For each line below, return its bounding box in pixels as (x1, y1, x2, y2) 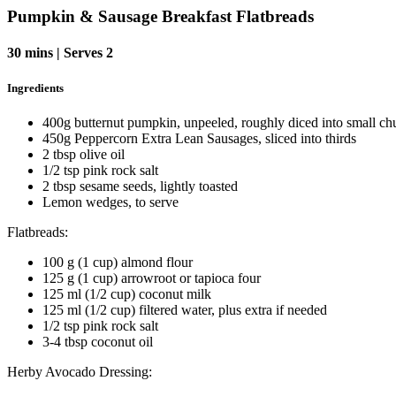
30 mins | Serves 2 (7, 45, 113, 61)
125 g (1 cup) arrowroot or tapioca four (42, 270, 261, 286)
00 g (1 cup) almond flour (49, 254, 193, 270)
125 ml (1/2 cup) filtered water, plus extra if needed (42, 301, 327, 317)
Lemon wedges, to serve (42, 194, 179, 209)
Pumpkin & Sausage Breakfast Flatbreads (7, 7, 314, 27)
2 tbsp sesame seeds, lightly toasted (42, 178, 238, 194)
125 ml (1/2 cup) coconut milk (42, 286, 211, 301)
